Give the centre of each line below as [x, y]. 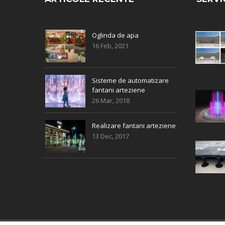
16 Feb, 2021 [110, 45]
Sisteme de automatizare [130, 80]
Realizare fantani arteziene [134, 125]
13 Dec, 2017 [110, 136]
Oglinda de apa [115, 35]
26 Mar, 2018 [111, 100]
